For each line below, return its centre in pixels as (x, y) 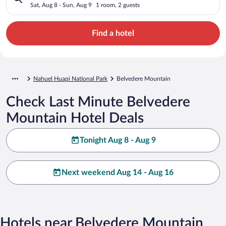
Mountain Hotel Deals (75, 118)
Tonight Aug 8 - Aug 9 (118, 140)
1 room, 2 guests (118, 5)
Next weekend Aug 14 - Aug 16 (118, 172)
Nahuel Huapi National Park (70, 78)
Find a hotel (113, 33)
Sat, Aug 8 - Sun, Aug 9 (61, 5)
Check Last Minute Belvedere (98, 102)
